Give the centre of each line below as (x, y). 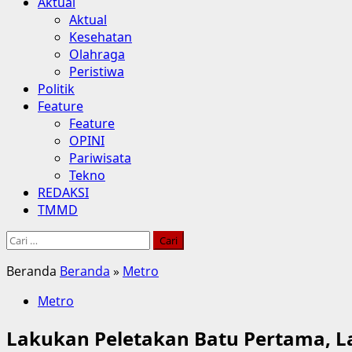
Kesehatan (101, 37)
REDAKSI (63, 192)
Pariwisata (100, 158)
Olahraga (97, 54)
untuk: (24, 256)
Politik (56, 89)
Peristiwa (97, 71)
